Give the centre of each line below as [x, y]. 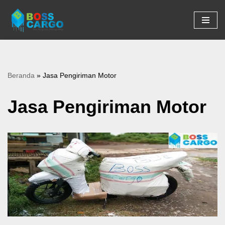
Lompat [20, 27]
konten [19, 51]
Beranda [21, 75]
